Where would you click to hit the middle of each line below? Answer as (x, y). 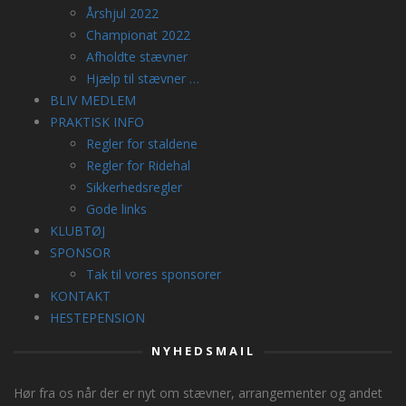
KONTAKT (80, 296)
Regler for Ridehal (138, 165)
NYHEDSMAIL (203, 351)
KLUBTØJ (77, 231)
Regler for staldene (142, 144)
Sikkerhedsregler (134, 187)
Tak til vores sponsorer (154, 274)
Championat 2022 (138, 35)
